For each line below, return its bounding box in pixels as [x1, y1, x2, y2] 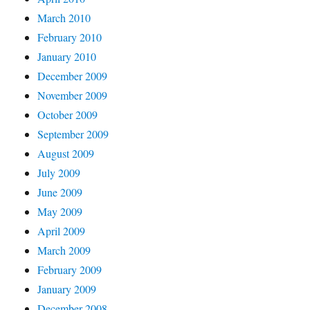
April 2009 [37, 224, 86, 238]
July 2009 [37, 165, 81, 180]
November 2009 [37, 88, 108, 102]
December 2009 [37, 69, 108, 83]
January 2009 [37, 282, 97, 296]
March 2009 [37, 243, 91, 257]
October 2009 [37, 107, 98, 122]
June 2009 [37, 185, 83, 199]
